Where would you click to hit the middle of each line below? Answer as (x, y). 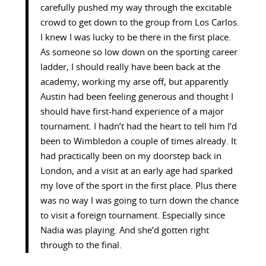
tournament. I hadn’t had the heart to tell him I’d (138, 127)
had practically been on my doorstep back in (131, 157)
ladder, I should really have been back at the (130, 68)
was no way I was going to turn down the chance (139, 201)
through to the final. (81, 246)
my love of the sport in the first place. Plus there (138, 186)
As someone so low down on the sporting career (139, 53)
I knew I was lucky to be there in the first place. (135, 38)
